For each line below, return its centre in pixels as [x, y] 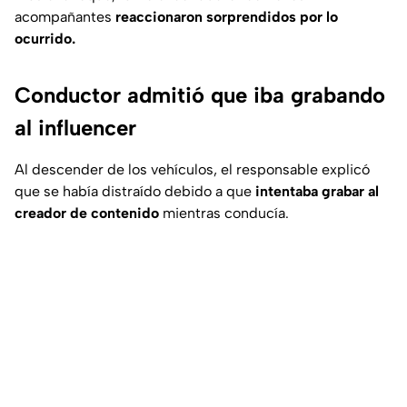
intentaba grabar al [317, 192]
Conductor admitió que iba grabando [200, 95]
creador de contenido [87, 213]
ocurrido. [45, 39]
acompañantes [65, 17]
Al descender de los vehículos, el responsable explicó [192, 170]
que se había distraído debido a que [135, 192]
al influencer [75, 128]
